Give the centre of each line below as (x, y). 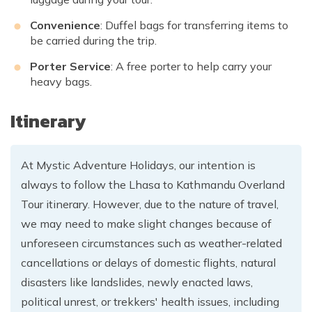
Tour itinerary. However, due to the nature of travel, (150, 204)
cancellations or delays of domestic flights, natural (148, 262)
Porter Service (70, 66)
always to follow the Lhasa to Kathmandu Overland (153, 184)
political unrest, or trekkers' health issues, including (150, 301)
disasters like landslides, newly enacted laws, (137, 282)
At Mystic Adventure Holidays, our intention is (138, 165)
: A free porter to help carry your (191, 66)
